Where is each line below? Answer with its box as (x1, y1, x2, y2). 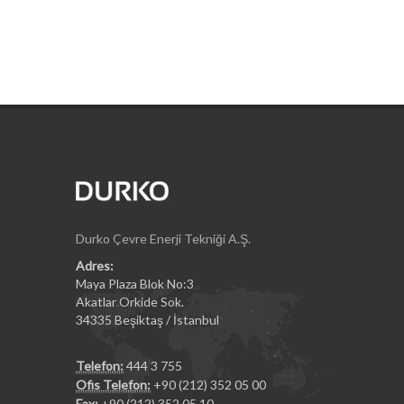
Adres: (76, 258, 114, 273)
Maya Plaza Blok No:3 (76, 276, 194, 291)
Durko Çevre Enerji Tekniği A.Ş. (76, 231, 251, 246)
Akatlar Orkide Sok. (76, 294, 184, 309)
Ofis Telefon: (76, 377, 151, 392)
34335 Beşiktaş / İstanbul (76, 312, 219, 327)
